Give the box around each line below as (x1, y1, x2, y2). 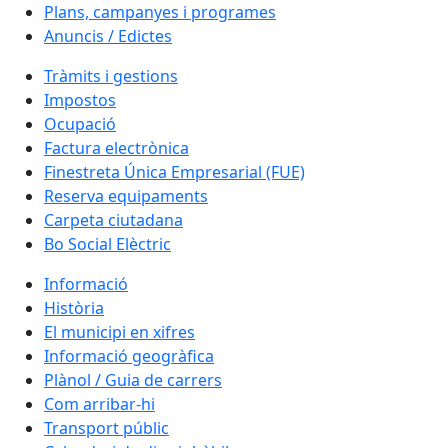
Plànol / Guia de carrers (44, 369, 222, 391)
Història (44, 297, 104, 319)
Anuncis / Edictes (44, 25, 172, 47)
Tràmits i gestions (44, 65, 178, 87)
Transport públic (44, 417, 169, 439)
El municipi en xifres (44, 321, 195, 343)
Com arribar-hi (44, 393, 155, 415)
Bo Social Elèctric (44, 233, 171, 255)
